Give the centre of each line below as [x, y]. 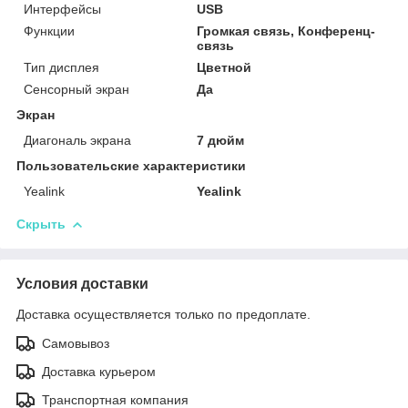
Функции [49, 31]
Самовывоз [76, 343]
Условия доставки [82, 283]
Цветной [224, 67]
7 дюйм [221, 140]
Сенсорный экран [76, 89]
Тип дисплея [61, 67]
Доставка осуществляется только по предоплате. [163, 314]
